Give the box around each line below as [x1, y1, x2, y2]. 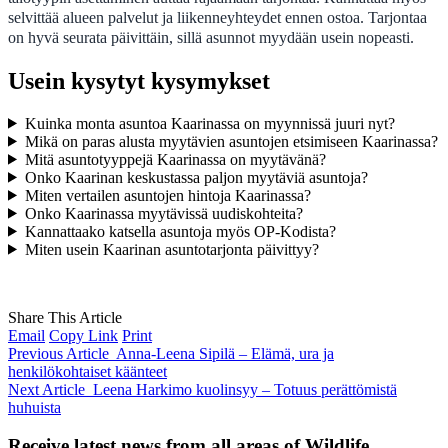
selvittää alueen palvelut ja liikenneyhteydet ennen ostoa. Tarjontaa [8, 7, 427, 27]
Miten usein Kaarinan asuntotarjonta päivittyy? [24, 240, 319, 258]
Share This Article [8, 308, 122, 326]
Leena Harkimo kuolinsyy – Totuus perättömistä [93, 380, 397, 398]
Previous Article [8, 344, 109, 362]
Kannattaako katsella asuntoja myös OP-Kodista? [24, 222, 336, 240]
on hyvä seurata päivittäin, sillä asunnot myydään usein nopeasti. [8, 27, 414, 47]
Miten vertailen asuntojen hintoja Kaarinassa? [24, 186, 311, 204]
